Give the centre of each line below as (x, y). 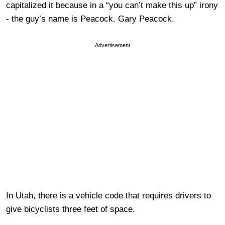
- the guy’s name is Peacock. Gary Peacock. (94, 19)
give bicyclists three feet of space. (73, 209)
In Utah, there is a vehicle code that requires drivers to (108, 195)
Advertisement (113, 45)
